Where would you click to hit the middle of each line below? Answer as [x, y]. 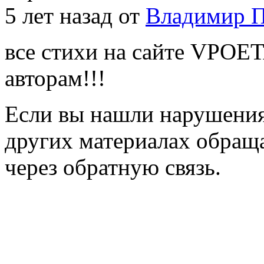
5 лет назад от [75, 15]
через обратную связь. [113, 167]
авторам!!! [55, 78]
